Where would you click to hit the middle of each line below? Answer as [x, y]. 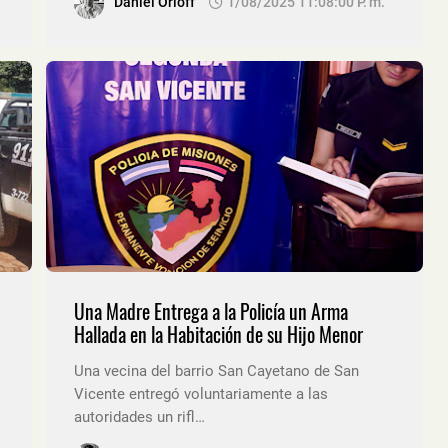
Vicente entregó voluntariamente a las [201, 393]
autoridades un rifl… [139, 416]
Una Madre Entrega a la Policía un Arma [211, 311]
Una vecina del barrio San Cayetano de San [216, 370]
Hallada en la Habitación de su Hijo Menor [218, 334]
